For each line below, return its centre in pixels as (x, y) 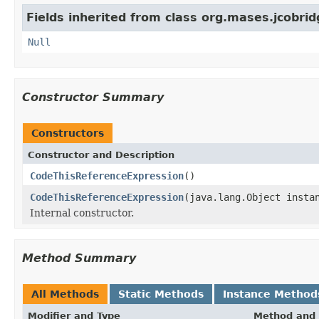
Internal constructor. (82, 213)
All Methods (65, 294)
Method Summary (79, 258)
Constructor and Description (101, 155)
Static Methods (161, 294)
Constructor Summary (93, 97)
